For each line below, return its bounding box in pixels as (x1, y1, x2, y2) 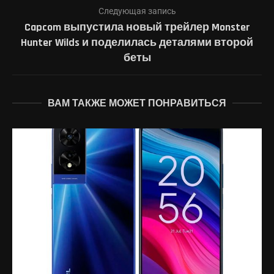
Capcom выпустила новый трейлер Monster (24, 20, 250, 34)
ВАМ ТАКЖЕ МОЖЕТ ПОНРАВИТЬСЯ (48, 97, 226, 110)
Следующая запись (98, 6, 176, 16)
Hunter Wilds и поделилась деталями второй (21, 35, 253, 50)
